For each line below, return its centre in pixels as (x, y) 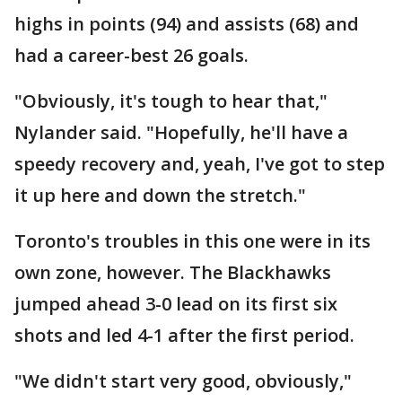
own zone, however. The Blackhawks (173, 272)
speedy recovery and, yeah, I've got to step (200, 164)
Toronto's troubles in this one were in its (192, 241)
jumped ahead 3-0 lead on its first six (176, 304)
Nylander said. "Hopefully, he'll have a (181, 132)
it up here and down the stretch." (160, 195)
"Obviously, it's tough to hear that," (171, 101)
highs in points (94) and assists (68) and (187, 24)
